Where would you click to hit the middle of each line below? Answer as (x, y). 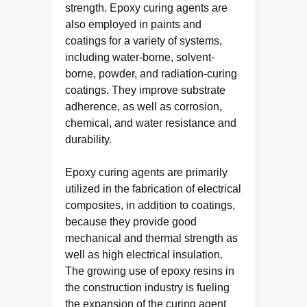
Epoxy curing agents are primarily (146, 172)
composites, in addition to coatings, (150, 205)
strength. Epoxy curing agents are (146, 8)
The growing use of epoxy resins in (150, 271)
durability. (88, 139)
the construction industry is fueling (147, 287)
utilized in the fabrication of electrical (153, 189)
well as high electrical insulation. (144, 255)
